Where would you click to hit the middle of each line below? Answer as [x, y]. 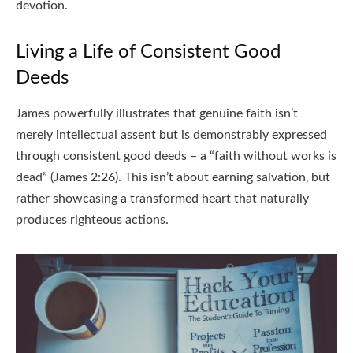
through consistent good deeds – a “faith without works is [176, 156]
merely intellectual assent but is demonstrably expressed [171, 135]
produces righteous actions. [92, 220]
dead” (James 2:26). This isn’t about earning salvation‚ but [173, 178]
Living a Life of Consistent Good [148, 52]
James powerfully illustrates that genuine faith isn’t [157, 114]
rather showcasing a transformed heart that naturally [162, 199]
